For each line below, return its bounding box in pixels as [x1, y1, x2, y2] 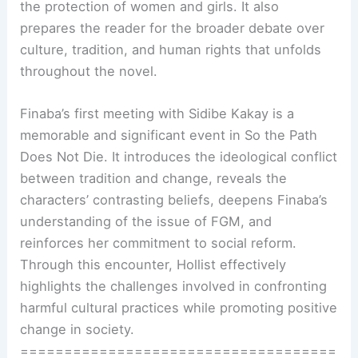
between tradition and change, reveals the [20, 170, 288, 186]
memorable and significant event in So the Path [20, 127, 318, 143]
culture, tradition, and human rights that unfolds [20, 41, 322, 58]
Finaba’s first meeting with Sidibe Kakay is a [20, 105, 295, 121]
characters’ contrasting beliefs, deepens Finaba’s [20, 192, 328, 208]
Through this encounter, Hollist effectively [20, 257, 287, 272]
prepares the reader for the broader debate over [20, 19, 325, 36]
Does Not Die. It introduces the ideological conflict [20, 149, 338, 165]
